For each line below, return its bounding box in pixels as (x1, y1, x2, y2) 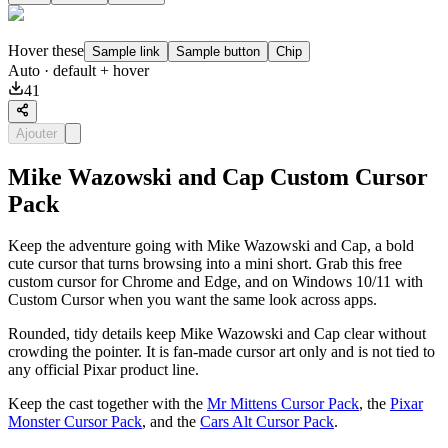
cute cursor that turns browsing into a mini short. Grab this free (8, 255, 402, 273)
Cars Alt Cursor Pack (200, 413, 334, 431)
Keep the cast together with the (8, 395, 207, 413)
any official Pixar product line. (8, 361, 199, 379)
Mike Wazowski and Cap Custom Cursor (8, 163, 428, 190)
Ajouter (16, 125, 57, 141)
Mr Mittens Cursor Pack (207, 395, 359, 413)
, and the (142, 413, 200, 431)
